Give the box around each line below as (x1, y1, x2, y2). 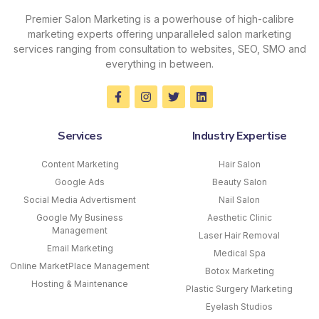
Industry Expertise (192, 128, 287, 145)
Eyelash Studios (206, 301, 273, 313)
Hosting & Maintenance (31, 278, 128, 290)
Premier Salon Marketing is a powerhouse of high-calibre (25, 13, 294, 26)
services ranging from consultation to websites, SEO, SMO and (13, 43, 306, 56)
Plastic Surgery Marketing (186, 283, 293, 295)
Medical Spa (213, 248, 266, 259)
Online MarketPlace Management (10, 261, 150, 272)
